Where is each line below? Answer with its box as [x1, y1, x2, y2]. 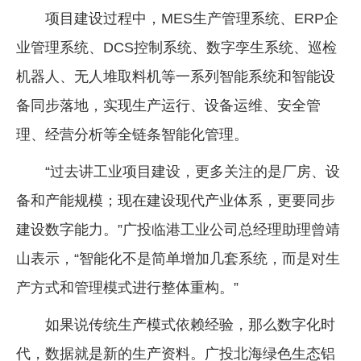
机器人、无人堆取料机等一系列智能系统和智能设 [16, 68, 335, 85]
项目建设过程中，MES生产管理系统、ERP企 [45, 10, 338, 27]
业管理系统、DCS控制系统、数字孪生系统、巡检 [16, 39, 337, 56]
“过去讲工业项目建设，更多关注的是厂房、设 [45, 164, 340, 180]
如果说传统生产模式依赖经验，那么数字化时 [45, 317, 335, 334]
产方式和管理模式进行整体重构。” [16, 280, 239, 297]
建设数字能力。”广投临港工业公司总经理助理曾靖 [16, 222, 340, 239]
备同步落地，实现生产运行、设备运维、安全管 [16, 98, 321, 114]
